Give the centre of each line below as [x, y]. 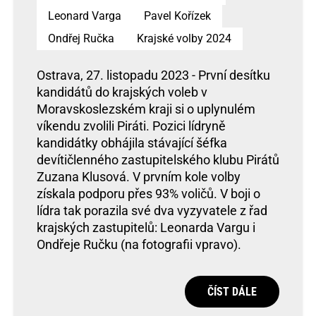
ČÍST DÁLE [232, 291]
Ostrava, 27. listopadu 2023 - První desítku [153, 75]
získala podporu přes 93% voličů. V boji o [148, 194]
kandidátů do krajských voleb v [122, 92]
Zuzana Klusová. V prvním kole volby [139, 177]
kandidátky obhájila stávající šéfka [132, 143]
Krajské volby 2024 [184, 38]
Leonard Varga [85, 16]
